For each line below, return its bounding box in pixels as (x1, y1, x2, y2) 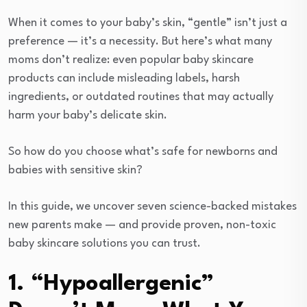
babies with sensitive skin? (8, 164, 143, 176)
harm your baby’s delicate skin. (8, 109, 167, 121)
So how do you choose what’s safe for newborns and (8, 145, 278, 158)
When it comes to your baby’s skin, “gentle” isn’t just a (8, 16, 287, 29)
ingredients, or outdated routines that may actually (8, 90, 273, 103)
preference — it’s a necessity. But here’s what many (8, 35, 272, 47)
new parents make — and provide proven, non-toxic (8, 219, 276, 231)
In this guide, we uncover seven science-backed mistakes (8, 200, 297, 212)
